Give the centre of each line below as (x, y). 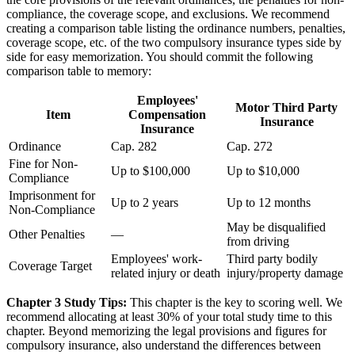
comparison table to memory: (79, 71)
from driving (258, 242)
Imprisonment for (52, 196)
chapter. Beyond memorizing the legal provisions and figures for (166, 331)
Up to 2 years (145, 203)
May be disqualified (276, 227)
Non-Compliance (52, 210)
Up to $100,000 (151, 171)
